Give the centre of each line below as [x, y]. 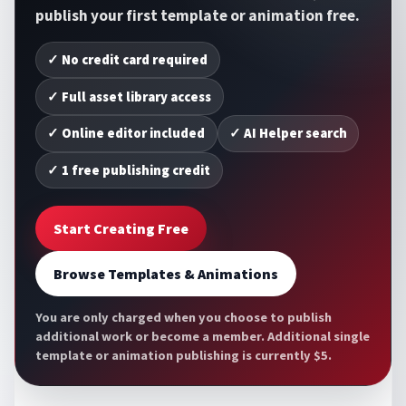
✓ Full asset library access [130, 97]
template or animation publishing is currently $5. [183, 356]
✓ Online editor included [126, 134]
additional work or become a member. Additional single [202, 337]
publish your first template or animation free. [197, 15]
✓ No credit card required [128, 59]
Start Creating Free [121, 228]
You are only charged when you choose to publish [183, 318]
